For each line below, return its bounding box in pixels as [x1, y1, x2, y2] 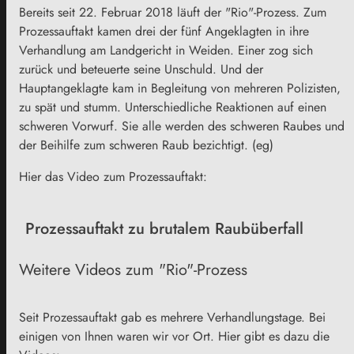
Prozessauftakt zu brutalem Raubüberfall [25, 217, 303, 240]
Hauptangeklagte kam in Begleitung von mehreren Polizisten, [19, 78, 341, 97]
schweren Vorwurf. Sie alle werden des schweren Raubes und [19, 116, 345, 135]
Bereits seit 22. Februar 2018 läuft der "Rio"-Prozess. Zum [19, 2, 326, 21]
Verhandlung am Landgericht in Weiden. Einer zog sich [19, 40, 313, 59]
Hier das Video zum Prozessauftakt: [19, 167, 207, 186]
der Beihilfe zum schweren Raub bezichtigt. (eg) [19, 135, 273, 154]
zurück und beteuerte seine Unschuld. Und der [19, 59, 263, 78]
